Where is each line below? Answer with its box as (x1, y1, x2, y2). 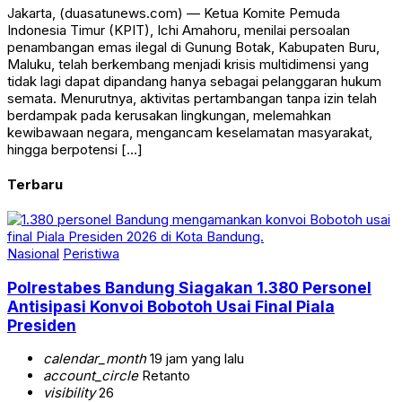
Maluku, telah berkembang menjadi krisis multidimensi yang (7, 56, 369, 74)
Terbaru (7, 176, 63, 194)
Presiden (7, 315, 76, 335)
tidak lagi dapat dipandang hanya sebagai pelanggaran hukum (7, 73, 381, 91)
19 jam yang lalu (146, 350, 244, 368)
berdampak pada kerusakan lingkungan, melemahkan (7, 107, 331, 125)
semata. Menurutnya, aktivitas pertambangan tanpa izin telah (7, 90, 377, 108)
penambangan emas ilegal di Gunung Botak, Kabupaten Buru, (7, 39, 380, 57)
